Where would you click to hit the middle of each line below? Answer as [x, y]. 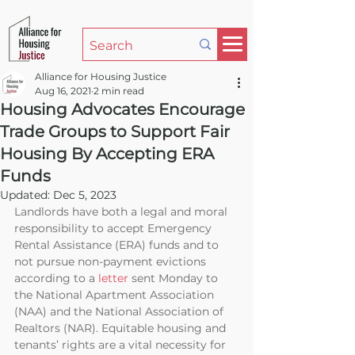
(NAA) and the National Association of [120, 311]
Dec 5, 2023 [85, 195]
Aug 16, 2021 [63, 91]
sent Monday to [175, 278]
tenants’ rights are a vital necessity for [122, 345]
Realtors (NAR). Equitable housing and [122, 328]
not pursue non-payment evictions [112, 261]
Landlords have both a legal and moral [122, 212]
